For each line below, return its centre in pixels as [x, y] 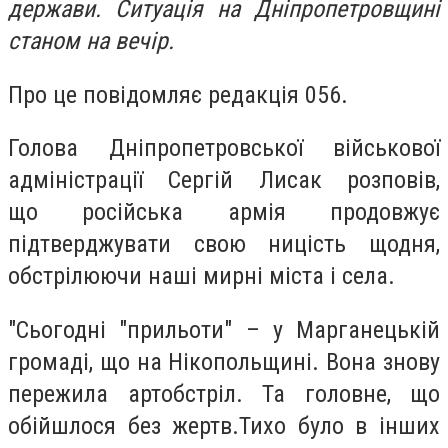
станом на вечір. [91, 41]
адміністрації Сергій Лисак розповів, [224, 180]
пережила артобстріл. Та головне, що [224, 393]
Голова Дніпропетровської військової [224, 148]
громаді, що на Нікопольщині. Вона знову [224, 361]
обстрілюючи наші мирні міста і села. [201, 276]
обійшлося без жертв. [124, 425]
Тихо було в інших [340, 425]
